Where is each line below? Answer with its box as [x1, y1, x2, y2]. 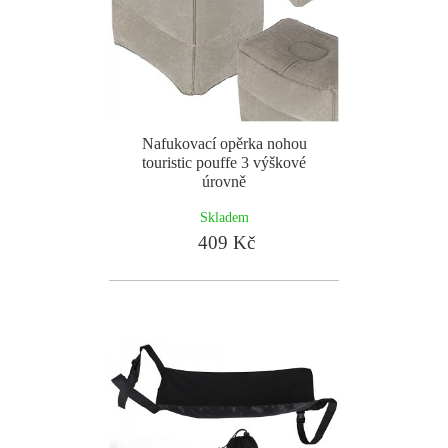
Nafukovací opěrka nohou [141, 135, 307, 152]
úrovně [202, 173, 246, 190]
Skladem [199, 209, 249, 225]
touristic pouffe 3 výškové [142, 154, 306, 171]
